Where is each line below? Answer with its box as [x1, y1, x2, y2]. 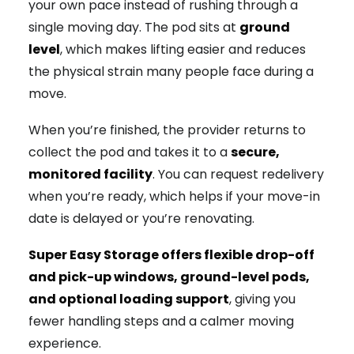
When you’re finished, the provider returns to [28, 120, 306, 139]
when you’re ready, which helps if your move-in [28, 186, 320, 205]
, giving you [229, 289, 296, 308]
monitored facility [28, 164, 153, 183]
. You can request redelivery [153, 164, 324, 183]
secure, [231, 142, 280, 161]
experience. [28, 333, 101, 352]
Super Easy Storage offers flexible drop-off [28, 245, 314, 264]
